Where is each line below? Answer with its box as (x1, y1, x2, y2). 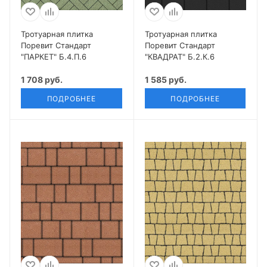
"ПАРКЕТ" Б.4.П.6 (21, 51, 86, 61)
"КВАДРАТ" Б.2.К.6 (144, 51, 215, 61)
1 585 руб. (144, 74, 187, 85)
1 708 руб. (21, 74, 63, 85)
